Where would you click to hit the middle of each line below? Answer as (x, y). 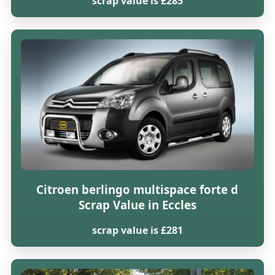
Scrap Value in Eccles (137, 204)
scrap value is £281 (137, 230)
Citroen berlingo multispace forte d (137, 189)
